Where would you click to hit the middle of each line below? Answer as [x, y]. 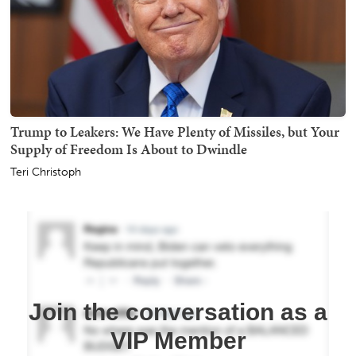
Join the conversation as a [178, 312]
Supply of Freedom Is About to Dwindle [129, 149]
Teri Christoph [46, 172]
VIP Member [178, 341]
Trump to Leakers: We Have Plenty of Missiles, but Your [175, 132]
